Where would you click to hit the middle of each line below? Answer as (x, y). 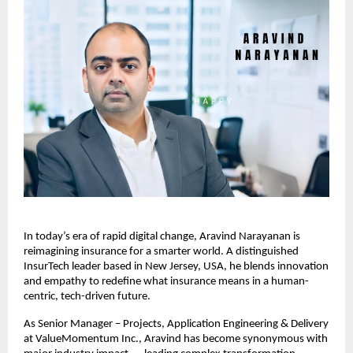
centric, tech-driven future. (87, 296)
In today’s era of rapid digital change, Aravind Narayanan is (162, 236)
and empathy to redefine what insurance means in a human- (166, 281)
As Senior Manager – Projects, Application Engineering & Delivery (176, 324)
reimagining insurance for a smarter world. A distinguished (161, 251)
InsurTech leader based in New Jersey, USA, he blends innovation (176, 266)
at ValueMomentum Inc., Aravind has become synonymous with (176, 339)
